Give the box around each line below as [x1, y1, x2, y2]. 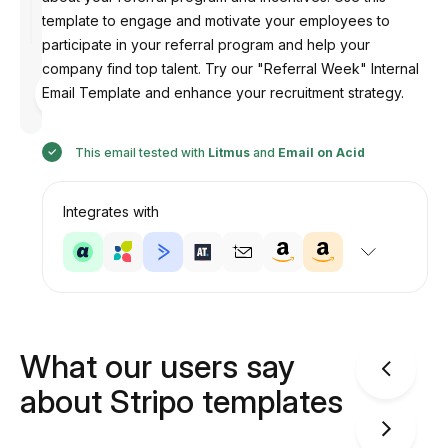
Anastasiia [77, 100, 138, 115]
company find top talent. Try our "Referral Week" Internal [41, 60, 419, 77]
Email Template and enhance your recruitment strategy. [41, 84, 404, 101]
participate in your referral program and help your [41, 36, 370, 53]
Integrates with [62, 203, 159, 220]
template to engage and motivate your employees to [41, 12, 390, 29]
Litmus [207, 145, 250, 160]
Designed [77, 72, 135, 87]
